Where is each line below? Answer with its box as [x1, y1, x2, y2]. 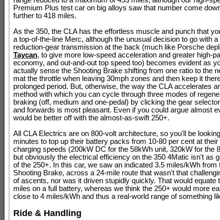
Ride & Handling [13, 208, 82, 218]
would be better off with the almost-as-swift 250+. [13, 114, 169, 122]
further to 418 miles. [13, 12, 77, 20]
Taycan [13, 51, 37, 59]
